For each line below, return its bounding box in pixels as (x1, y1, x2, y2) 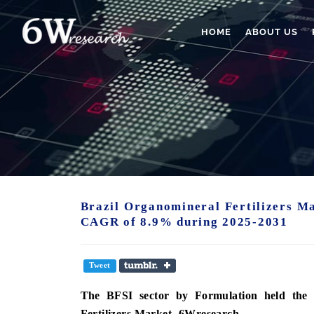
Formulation (194, 289, 258, 301)
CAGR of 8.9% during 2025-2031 (80, 214, 288, 228)
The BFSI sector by (80, 289, 195, 301)
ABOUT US (245, 27, 298, 37)
